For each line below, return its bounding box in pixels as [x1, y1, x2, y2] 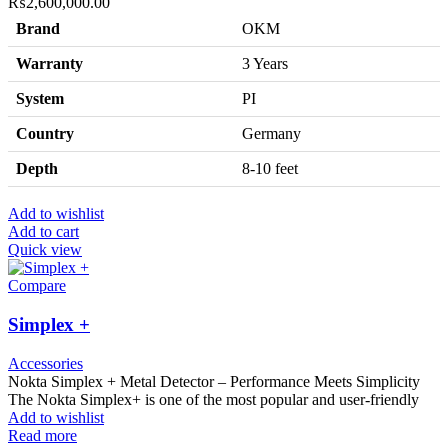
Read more [8, 426, 77, 444]
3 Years [242, 55, 288, 73]
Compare [8, 277, 66, 295]
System [16, 90, 64, 108]
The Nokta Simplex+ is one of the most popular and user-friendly [8, 390, 419, 408]
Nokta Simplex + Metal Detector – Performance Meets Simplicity [8, 372, 420, 390]
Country [16, 125, 74, 143]
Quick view [8, 241, 82, 259]
